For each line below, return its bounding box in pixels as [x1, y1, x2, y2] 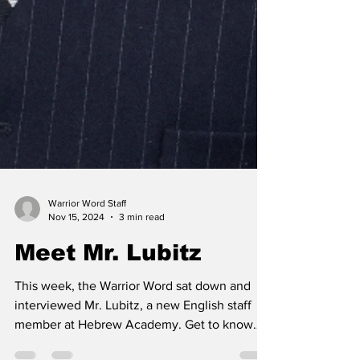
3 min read [119, 326, 165, 338]
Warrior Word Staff [48, 313, 126, 325]
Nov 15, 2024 [48, 326, 104, 338]
